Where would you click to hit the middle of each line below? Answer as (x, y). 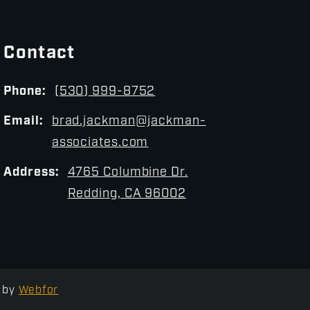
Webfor (38, 290)
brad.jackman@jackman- (129, 121)
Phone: (25, 91)
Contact (39, 53)
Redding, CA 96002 (127, 194)
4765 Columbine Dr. (128, 172)
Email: (24, 121)
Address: (31, 172)
